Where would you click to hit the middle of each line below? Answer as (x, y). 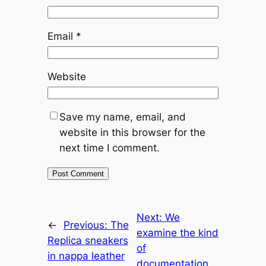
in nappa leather (86, 256)
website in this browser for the (132, 132)
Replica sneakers (88, 240)
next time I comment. (109, 148)
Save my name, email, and (122, 117)
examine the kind (177, 232)
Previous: (87, 225)
